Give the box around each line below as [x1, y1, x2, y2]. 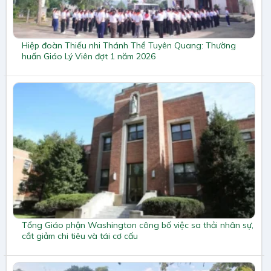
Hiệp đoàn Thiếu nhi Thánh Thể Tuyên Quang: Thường [22, 39, 236, 51]
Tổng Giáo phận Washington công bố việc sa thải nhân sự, [22, 220, 253, 231]
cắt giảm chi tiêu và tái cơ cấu [22, 230, 138, 242]
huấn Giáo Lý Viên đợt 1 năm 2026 [22, 50, 155, 62]
